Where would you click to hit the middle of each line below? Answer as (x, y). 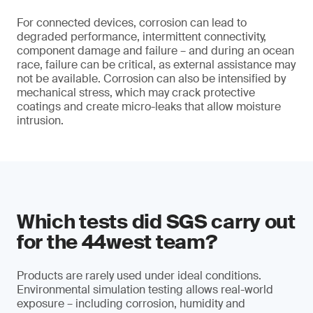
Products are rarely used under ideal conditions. (139, 276)
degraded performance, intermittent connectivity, (141, 37)
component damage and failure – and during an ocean (155, 51)
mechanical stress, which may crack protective (136, 93)
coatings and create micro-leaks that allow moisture (149, 107)
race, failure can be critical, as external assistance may (156, 65)
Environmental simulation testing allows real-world (145, 290)
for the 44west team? (117, 242)
